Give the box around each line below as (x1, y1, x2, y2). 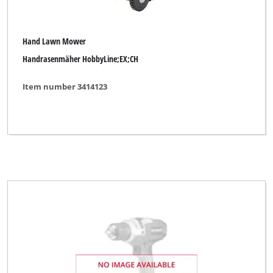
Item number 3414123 (23, 80, 108, 92)
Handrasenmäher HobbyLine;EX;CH (23, 53, 139, 65)
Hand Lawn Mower (23, 35, 87, 48)
